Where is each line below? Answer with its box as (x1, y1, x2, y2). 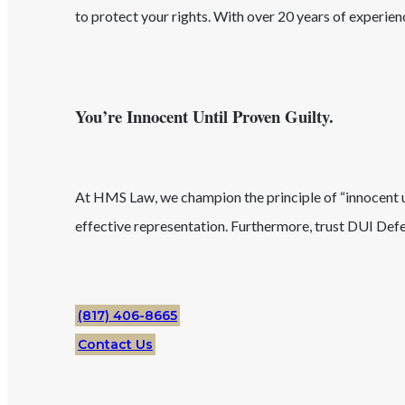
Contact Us (78, 336, 153, 353)
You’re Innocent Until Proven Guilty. (75, 104, 334, 128)
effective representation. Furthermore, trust (75, 217, 347, 234)
